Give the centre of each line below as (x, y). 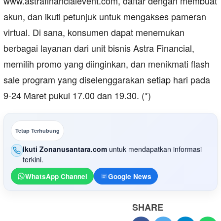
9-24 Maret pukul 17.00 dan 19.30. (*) (77, 95)
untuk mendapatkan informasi (155, 149)
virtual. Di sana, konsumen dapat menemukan (94, 32)
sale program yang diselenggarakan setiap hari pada (107, 80)
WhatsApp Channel (56, 176)
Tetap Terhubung (37, 131)
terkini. (33, 160)
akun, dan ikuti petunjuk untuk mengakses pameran (105, 17)
